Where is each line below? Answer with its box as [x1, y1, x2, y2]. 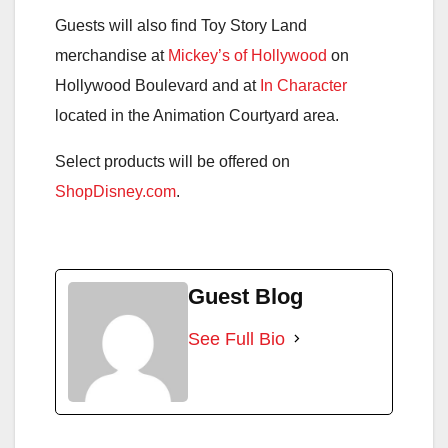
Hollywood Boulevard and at [55, 76, 260, 94]
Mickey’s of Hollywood [168, 46, 327, 64]
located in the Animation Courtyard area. [55, 106, 339, 124]
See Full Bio [188, 328, 285, 349]
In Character [260, 76, 347, 94]
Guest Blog [188, 283, 303, 309]
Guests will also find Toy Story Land [55, 16, 307, 34]
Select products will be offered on [55, 152, 290, 170]
